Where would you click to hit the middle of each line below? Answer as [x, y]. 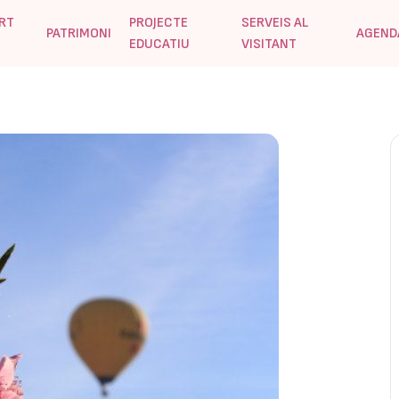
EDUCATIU [160, 44]
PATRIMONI [79, 33]
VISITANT [269, 44]
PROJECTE [159, 22]
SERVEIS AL [275, 22]
